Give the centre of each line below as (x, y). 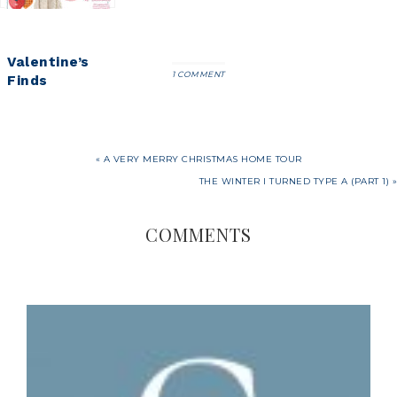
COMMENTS (198, 234)
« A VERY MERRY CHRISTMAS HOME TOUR (198, 159)
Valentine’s (48, 62)
